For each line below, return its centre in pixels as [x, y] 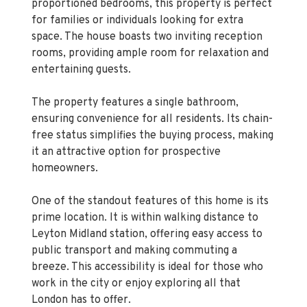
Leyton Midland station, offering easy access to [147, 211]
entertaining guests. [81, 47]
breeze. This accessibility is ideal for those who [147, 244]
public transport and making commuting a [134, 228]
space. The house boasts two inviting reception [147, 14]
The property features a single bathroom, [135, 80]
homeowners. [65, 146]
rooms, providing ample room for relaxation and [150, 30]
